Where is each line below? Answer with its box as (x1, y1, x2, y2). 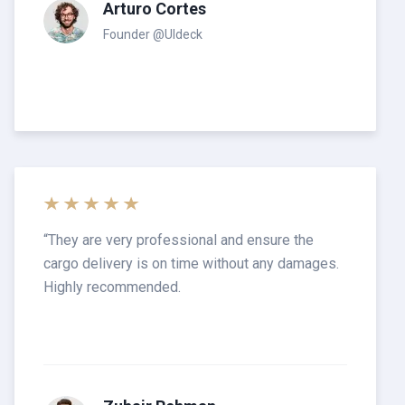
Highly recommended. (43, 278, 181, 296)
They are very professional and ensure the (48, 231, 314, 249)
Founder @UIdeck (103, 26, 202, 42)
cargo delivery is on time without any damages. (43, 254, 339, 272)
